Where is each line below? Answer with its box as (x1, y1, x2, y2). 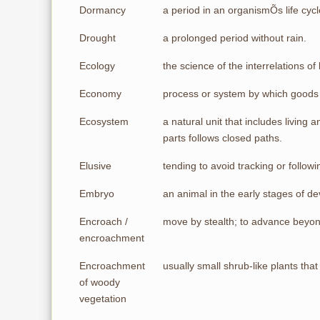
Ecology (79, 60, 115, 71)
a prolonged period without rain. (163, 32, 306, 44)
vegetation (79, 293, 126, 304)
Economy (79, 88, 121, 99)
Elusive (79, 160, 111, 171)
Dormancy (79, 4, 126, 16)
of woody (79, 276, 120, 288)
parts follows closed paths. (163, 132, 282, 144)
